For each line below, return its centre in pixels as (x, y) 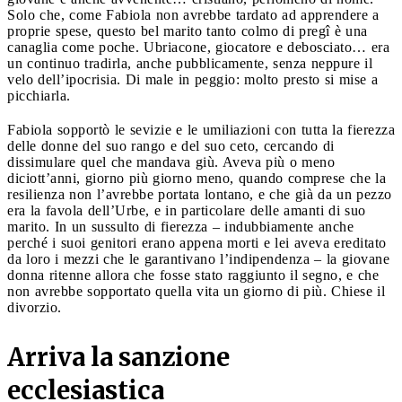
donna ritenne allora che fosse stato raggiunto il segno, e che (193, 275)
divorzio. (37, 307)
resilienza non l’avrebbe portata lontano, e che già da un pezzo (200, 194)
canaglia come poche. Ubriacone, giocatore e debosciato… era (198, 47)
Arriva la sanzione (118, 357)
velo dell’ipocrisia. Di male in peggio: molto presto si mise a (192, 79)
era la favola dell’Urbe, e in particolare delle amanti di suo (187, 210)
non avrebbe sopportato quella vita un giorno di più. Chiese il (196, 291)
